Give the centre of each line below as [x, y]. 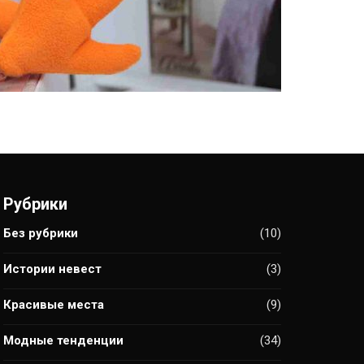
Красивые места [54, 305]
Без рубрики [41, 233]
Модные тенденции [63, 340]
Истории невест [52, 269]
